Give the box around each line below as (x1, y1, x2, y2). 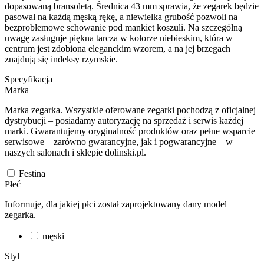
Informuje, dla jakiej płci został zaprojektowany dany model (5, 199, 227, 209)
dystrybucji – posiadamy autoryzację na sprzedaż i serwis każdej (5, 115, 243, 126)
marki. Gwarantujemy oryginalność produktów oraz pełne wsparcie (5, 126, 255, 136)
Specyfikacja (5, 74, 52, 84)
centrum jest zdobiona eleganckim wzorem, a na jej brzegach (5, 43, 230, 54)
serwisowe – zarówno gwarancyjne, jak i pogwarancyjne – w (5, 136, 233, 147)
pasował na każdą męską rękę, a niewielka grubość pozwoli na (5, 11, 237, 22)
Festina (16, 168, 45, 179)
